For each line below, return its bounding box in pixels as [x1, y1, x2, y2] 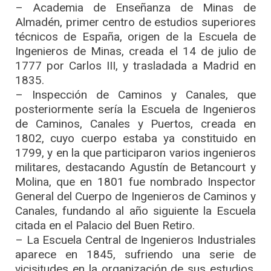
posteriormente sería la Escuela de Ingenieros [15, 102, 256, 116]
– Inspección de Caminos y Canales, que [15, 87, 256, 102]
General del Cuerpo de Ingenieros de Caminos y [15, 189, 256, 203]
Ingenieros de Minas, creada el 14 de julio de [15, 44, 256, 58]
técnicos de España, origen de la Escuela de [15, 29, 256, 44]
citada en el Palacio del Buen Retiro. [15, 218, 195, 232]
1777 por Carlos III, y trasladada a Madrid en [15, 58, 256, 73]
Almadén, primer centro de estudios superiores [15, 15, 256, 29]
